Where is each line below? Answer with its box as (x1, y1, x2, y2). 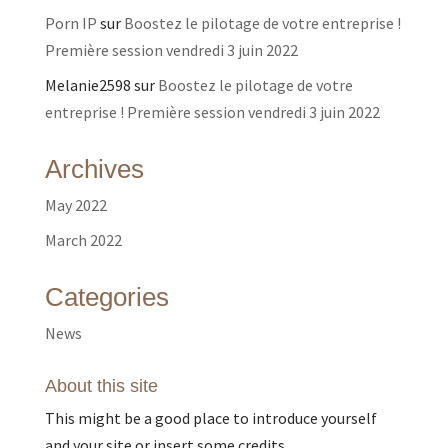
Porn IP (44, 13, 97, 33)
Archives (44, 154, 144, 184)
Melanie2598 (44, 75, 131, 95)
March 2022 (44, 230, 122, 250)
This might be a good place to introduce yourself (44, 408, 377, 428)
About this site (44, 376, 158, 396)
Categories (44, 282, 169, 312)
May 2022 (44, 195, 107, 215)
